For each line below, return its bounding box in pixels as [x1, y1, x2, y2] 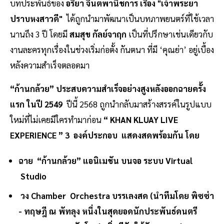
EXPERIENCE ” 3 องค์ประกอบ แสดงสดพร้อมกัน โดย [10, 129, 199, 140]
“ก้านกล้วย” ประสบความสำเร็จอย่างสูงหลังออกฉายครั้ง [10, 82, 206, 94]
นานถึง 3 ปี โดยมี [10, 28, 69, 39]
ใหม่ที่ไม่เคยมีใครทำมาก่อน [10, 113, 103, 125]
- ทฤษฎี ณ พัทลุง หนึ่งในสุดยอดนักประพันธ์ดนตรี [18, 205, 197, 216]
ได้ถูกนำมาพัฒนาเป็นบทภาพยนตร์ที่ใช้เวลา [66, 12, 214, 24]
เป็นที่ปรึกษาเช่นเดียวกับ [126, 28, 213, 39]
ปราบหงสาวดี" [10, 12, 66, 24]
